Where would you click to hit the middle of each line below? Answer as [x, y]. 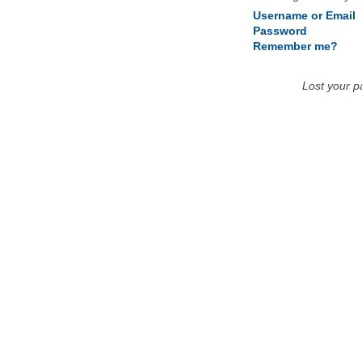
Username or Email [304, 16]
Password [280, 31]
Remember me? [295, 46]
